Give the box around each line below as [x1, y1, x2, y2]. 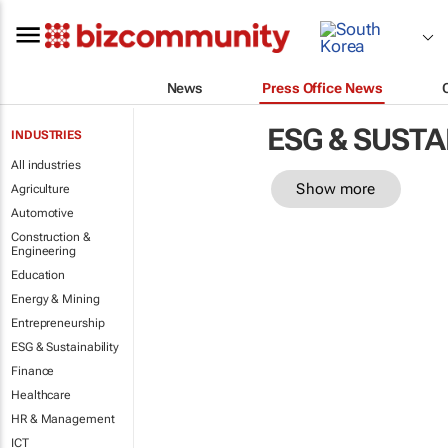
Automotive [11, 206, 74, 220]
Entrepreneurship [11, 316, 105, 330]
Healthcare [11, 388, 71, 402]
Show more [296, 179, 376, 198]
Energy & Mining [11, 292, 100, 306]
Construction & [11, 230, 91, 244]
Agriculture [11, 182, 70, 196]
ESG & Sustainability [11, 340, 119, 354]
